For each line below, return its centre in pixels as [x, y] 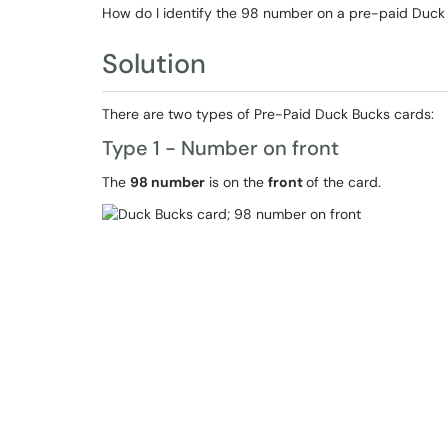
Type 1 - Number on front [220, 148]
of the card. [343, 182]
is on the [236, 182]
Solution [154, 63]
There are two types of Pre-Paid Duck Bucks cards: [268, 114]
